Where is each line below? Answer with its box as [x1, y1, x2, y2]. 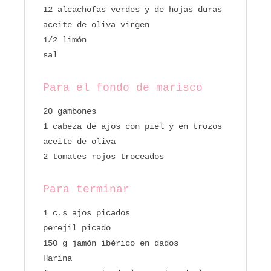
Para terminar [43, 183, 129, 196]
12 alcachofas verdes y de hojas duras [43, 5, 222, 15]
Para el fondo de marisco [43, 82, 203, 94]
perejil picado [43, 223, 111, 233]
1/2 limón [43, 35, 87, 45]
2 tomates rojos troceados [43, 152, 164, 162]
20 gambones [43, 106, 96, 117]
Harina [43, 253, 72, 264]
